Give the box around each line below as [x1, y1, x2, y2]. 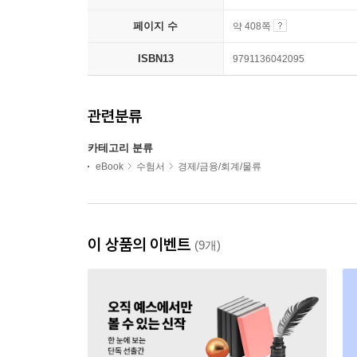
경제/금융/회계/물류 [178, 161, 261, 173]
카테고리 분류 [88, 142, 153, 155]
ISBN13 [137, 53, 174, 65]
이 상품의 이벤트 [88, 234, 194, 255]
